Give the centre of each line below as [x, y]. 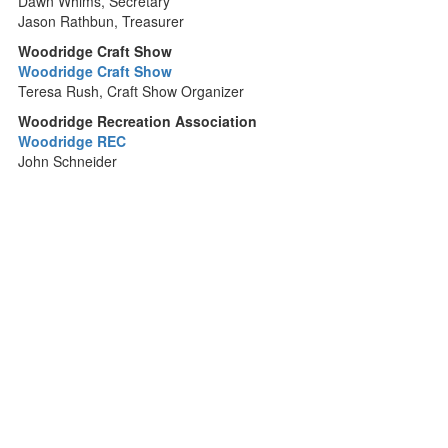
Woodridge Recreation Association [138, 121]
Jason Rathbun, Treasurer [101, 21]
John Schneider [68, 161]
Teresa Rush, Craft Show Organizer [131, 91]
